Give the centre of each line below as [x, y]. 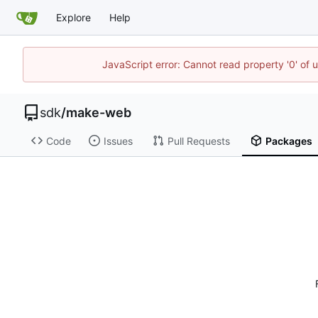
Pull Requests [198, 141]
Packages [289, 141]
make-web [99, 113]
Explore [73, 17]
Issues [118, 141]
